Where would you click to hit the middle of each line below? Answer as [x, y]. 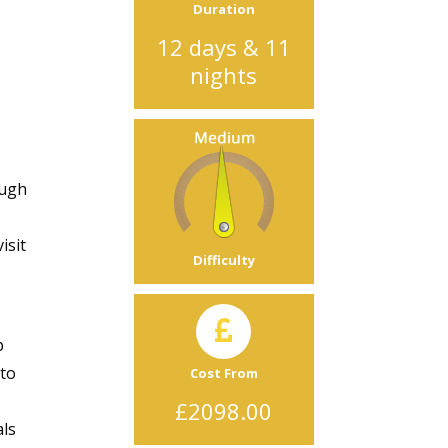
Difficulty [223, 260]
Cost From [223, 373]
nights [224, 75]
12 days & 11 [223, 47]
